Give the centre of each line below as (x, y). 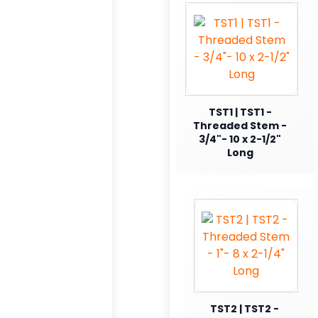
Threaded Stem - (240, 125)
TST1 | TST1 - (240, 112)
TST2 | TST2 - (244, 308)
